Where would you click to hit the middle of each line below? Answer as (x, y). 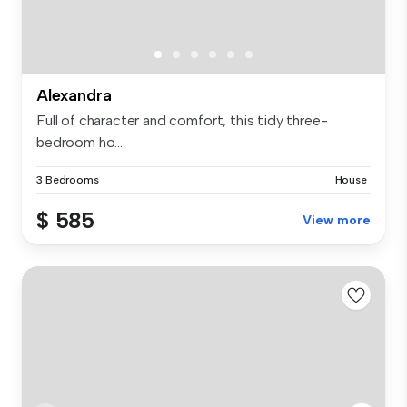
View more (337, 220)
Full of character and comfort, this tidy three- (182, 120)
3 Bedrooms (68, 179)
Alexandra (74, 95)
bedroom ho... (79, 142)
